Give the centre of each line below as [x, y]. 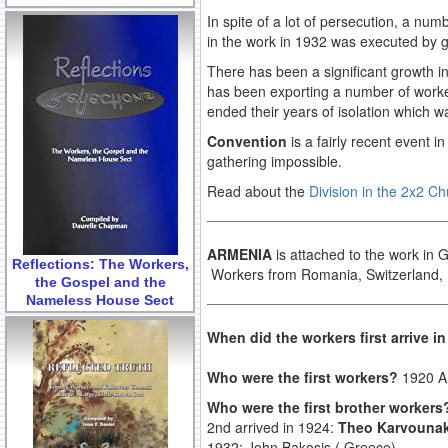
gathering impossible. [274, 161]
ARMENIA [239, 254]
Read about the [258, 191]
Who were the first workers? [304, 377]
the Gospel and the [100, 281]
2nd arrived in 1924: [272, 427]
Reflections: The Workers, [100, 263]
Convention [249, 141]
